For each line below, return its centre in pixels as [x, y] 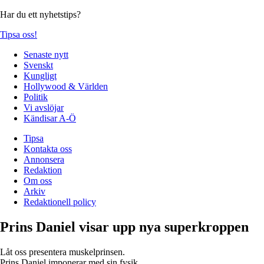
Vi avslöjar [44, 107]
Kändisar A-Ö [50, 118]
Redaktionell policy [60, 202]
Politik [36, 97]
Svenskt [38, 65]
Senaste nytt [46, 54]
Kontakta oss [48, 148]
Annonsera [44, 159]
